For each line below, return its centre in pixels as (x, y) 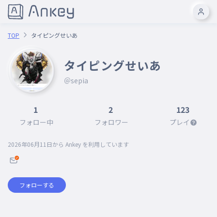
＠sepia (76, 80)
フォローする (37, 185)
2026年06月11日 (30, 144)
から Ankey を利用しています (91, 144)
